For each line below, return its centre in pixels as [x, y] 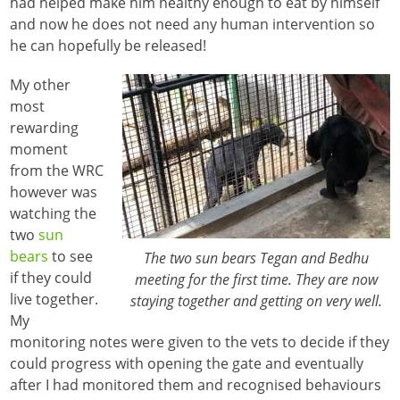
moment [39, 149]
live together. [54, 299]
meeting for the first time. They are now [256, 279]
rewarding [45, 127]
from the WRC [57, 170]
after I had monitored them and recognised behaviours [196, 384]
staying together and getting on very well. [256, 300]
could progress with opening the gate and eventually [187, 363]
